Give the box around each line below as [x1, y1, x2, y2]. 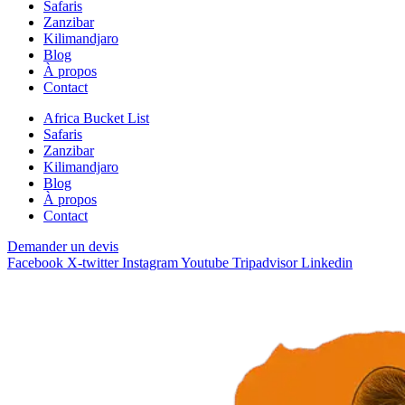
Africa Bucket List [43, 110, 149, 127]
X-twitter [67, 255, 118, 271]
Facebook [7, 255, 63, 271]
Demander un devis [7, 239, 118, 255]
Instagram [122, 255, 178, 271]
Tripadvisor [232, 255, 297, 271]
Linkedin [301, 255, 353, 271]
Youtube [181, 255, 229, 271]
